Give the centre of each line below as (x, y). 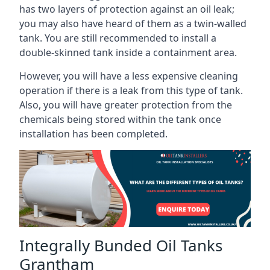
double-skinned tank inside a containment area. (128, 52)
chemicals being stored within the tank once (120, 119)
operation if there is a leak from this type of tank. (131, 90)
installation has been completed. (93, 134)
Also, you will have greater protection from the (126, 105)
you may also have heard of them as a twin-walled (133, 24)
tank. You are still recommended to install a (118, 38)
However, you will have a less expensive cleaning (129, 76)
